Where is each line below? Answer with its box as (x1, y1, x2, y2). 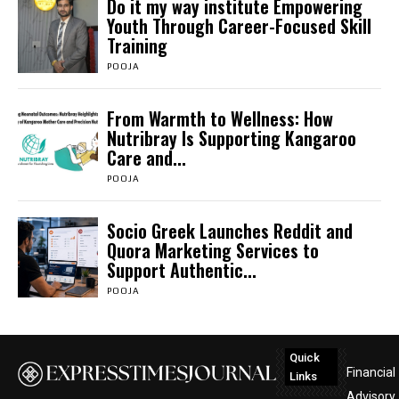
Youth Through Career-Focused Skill (106, 12, 371, 40)
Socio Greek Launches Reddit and (106, 216, 353, 244)
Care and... (106, 144, 186, 172)
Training (106, 32, 167, 60)
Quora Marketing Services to (106, 236, 319, 264)
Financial (346, 364, 395, 379)
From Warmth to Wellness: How (106, 105, 333, 133)
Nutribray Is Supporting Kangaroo (106, 125, 356, 152)
